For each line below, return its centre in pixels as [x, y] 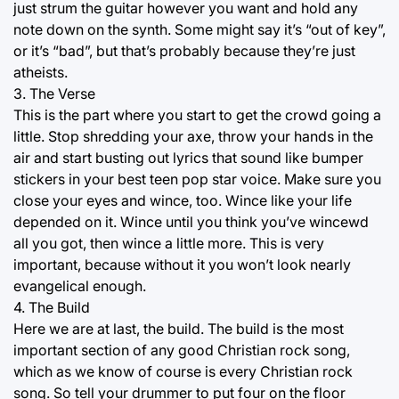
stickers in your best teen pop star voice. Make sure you [197, 179]
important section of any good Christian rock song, [182, 350]
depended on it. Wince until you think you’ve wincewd [191, 221]
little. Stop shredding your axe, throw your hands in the [193, 136]
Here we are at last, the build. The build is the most [179, 328]
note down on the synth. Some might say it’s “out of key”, [199, 29]
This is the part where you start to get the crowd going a [197, 114]
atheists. [41, 72]
